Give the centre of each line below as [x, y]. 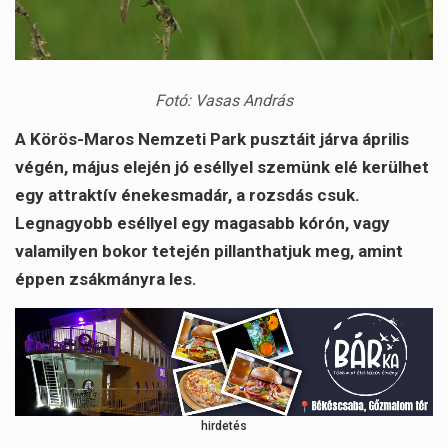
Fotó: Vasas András [224, 100]
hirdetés [224, 426]
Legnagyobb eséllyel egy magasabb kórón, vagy [202, 222]
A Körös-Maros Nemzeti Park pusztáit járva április [212, 138]
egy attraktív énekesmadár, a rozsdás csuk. [187, 194]
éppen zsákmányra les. [106, 278]
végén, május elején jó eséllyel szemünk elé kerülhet [222, 166]
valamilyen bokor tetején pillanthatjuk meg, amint [209, 250]
